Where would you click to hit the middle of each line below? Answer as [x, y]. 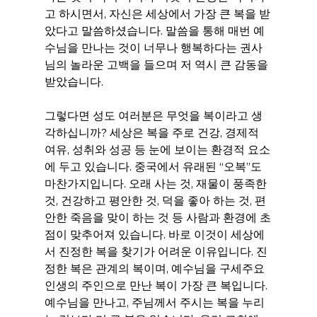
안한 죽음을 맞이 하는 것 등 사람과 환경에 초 [157, 217]
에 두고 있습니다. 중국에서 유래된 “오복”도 [154, 166]
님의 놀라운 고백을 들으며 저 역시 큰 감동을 [157, 64]
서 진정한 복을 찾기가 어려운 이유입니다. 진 [156, 251]
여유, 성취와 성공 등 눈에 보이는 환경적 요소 [157, 149]
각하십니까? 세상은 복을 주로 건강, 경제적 [153, 132]
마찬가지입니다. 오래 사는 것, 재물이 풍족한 [157, 183]
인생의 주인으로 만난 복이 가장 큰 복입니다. [157, 285]
